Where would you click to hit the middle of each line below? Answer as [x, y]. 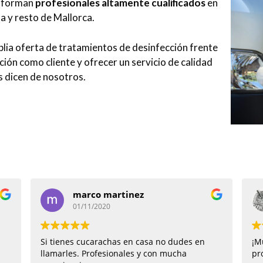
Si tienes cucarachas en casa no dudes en [123, 241]
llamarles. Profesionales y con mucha [114, 253]
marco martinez [108, 195]
